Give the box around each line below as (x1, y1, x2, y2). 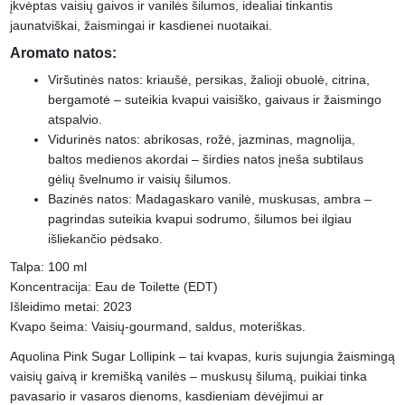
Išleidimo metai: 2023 (9, 298, 132, 314)
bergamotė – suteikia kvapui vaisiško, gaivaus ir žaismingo (47, 92, 381, 108)
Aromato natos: (9, 45, 117, 61)
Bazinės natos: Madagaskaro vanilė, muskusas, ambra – (47, 192, 372, 207)
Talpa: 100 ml (9, 259, 87, 274)
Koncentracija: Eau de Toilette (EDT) (9, 278, 218, 294)
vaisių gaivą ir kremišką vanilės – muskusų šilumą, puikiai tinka (9, 369, 367, 383)
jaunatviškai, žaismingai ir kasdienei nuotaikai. (9, 17, 276, 33)
